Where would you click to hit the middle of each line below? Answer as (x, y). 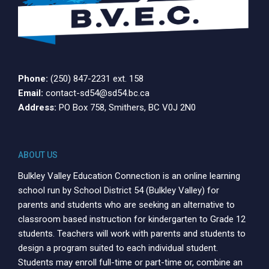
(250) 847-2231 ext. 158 (97, 78)
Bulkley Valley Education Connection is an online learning (129, 176)
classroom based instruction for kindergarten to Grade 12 (132, 219)
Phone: (33, 78)
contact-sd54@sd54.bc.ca (98, 93)
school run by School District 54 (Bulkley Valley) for (119, 190)
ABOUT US (38, 155)
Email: (31, 93)
